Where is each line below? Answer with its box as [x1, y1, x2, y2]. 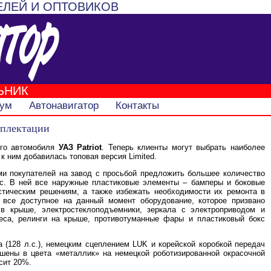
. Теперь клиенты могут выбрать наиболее [102, 142, 266, 152]
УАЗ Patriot [58, 142, 102, 152]
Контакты [115, 100, 159, 111]
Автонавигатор [28, 100, 99, 111]
